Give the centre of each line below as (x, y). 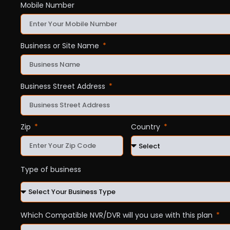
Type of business (51, 169)
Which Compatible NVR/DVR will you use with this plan (118, 215)
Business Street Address (64, 86)
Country (147, 127)
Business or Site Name (61, 46)
